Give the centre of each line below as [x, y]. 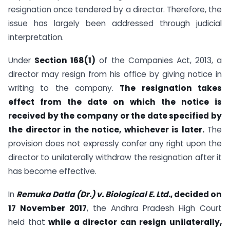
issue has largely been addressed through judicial [115, 24]
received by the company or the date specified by [115, 116]
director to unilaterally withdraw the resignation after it [115, 158]
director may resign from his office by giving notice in [115, 74]
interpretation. [36, 37]
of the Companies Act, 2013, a [159, 61]
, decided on [196, 195]
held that [28, 222]
